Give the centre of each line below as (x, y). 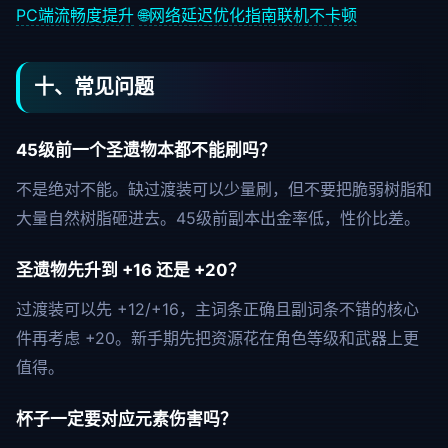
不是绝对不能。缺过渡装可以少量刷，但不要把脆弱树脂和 (224, 189)
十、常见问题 (94, 87)
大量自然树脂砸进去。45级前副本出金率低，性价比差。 (218, 218)
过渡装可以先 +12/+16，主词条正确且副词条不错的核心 (217, 309)
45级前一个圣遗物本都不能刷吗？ (146, 150)
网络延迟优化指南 (213, 15)
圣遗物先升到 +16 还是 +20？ (130, 270)
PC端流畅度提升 (75, 15)
